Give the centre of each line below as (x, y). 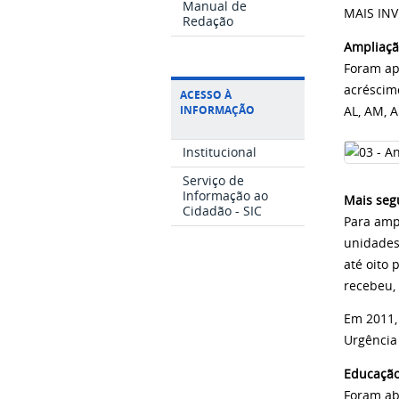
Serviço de (214, 181)
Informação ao (226, 196)
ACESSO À (206, 94)
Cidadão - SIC (223, 211)
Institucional (220, 152)
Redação (208, 20)
